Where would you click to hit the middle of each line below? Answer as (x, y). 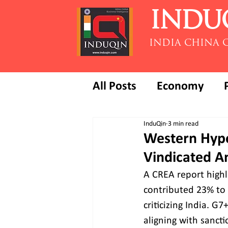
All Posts (115, 87)
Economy (180, 87)
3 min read (183, 124)
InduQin (155, 124)
